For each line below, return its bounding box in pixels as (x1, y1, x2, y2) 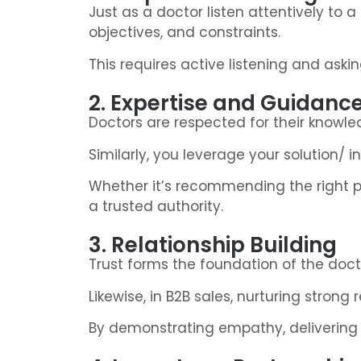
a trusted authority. (89, 196, 223, 216)
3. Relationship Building (89, 230, 337, 260)
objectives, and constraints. (89, 23, 280, 43)
